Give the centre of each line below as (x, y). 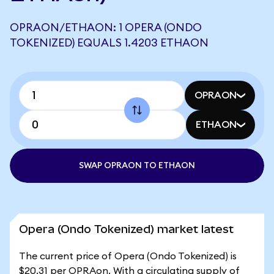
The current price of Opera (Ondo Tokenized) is (128, 256)
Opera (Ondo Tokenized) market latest (126, 229)
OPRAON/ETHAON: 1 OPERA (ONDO (106, 28)
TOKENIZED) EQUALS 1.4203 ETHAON (109, 43)
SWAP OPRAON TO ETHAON (137, 166)
